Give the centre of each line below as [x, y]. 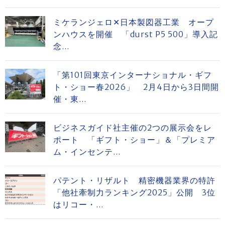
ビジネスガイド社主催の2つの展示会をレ [133, 128]
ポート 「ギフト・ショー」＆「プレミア [134, 140]
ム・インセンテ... [87, 152]
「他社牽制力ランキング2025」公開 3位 [134, 192]
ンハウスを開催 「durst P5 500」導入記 [136, 34]
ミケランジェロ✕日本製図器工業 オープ [134, 22]
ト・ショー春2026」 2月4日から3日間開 [136, 87]
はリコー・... [78, 204]
